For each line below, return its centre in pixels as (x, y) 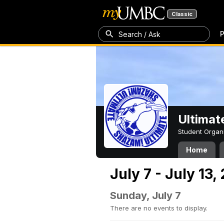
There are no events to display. (159, 208)
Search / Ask (139, 34)
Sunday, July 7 (145, 195)
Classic (182, 14)
